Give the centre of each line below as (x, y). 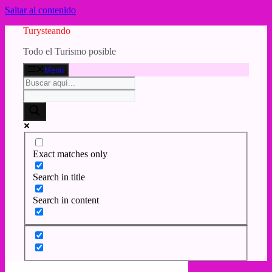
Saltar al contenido (40, 10)
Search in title (59, 177)
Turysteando (47, 31)
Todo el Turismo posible (70, 51)
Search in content (66, 200)
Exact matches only (70, 154)
